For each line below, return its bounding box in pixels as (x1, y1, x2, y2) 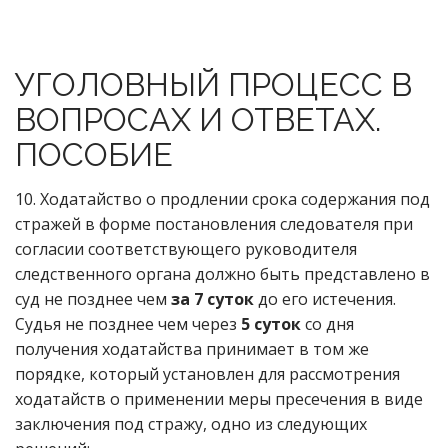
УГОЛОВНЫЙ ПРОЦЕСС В (15, 66, 412, 103)
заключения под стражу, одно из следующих (15, 413, 367, 435)
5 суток (241, 313, 301, 335)
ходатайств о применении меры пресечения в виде (15, 388, 423, 410)
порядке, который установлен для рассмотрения (15, 363, 400, 385)
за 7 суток (171, 288, 254, 310)
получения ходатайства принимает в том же (15, 338, 369, 360)
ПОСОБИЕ (15, 136, 173, 173)
